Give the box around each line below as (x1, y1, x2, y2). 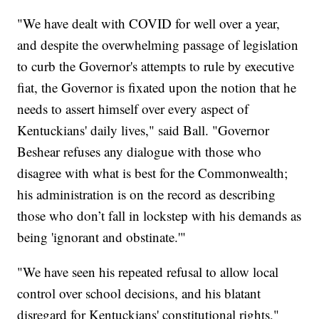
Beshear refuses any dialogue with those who (17, 142, 262, 161)
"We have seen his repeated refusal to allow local (17, 263, 279, 281)
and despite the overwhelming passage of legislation (17, 36, 299, 54)
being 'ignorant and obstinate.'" (17, 228, 187, 246)
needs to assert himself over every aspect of (17, 100, 249, 118)
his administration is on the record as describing (17, 185, 276, 204)
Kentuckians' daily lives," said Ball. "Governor (17, 121, 270, 140)
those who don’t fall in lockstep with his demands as (17, 206, 302, 225)
